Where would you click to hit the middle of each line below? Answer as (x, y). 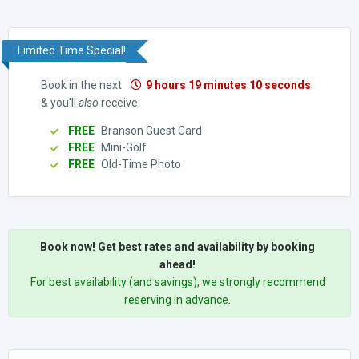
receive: (119, 102)
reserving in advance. (177, 299)
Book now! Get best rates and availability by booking (177, 246)
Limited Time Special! (72, 50)
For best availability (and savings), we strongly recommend (177, 282)
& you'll (60, 102)
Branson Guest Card (150, 130)
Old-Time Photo (140, 164)
